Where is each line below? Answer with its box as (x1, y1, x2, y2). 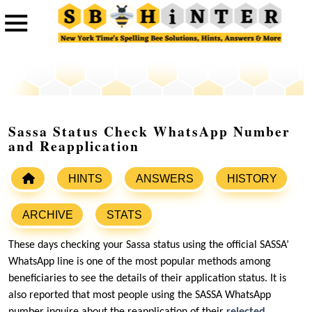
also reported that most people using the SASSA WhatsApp (8, 290, 271, 302)
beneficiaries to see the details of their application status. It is (8, 273, 286, 285)
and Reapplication (8, 136, 139, 157)
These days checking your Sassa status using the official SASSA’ (8, 240, 289, 251)
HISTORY (227, 173, 277, 185)
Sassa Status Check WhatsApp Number (8, 121, 290, 142)
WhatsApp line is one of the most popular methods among (8, 256, 271, 268)
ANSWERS (136, 173, 194, 185)
